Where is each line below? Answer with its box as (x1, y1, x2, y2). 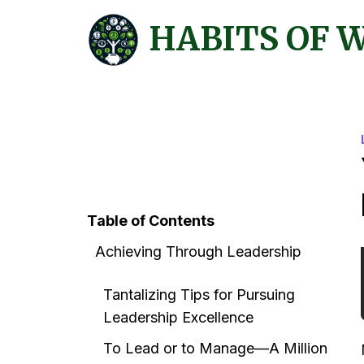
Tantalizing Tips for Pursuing (103, 285, 295, 303)
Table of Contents (87, 211, 214, 229)
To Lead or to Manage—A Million (103, 339, 327, 357)
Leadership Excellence (103, 308, 253, 326)
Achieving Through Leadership (95, 242, 301, 260)
